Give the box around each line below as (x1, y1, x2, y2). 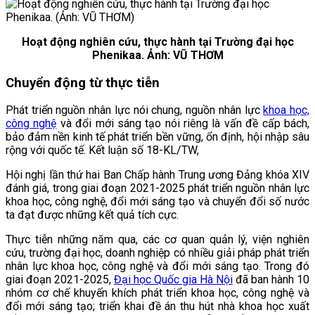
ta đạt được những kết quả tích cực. (6, 208, 179, 222)
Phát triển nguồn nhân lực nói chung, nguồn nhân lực (6, 103, 260, 117)
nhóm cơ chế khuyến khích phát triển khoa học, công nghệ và (6, 286, 309, 300)
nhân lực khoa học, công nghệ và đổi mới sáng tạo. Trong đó (6, 259, 309, 274)
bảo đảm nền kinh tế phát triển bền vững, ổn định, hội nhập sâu (6, 130, 309, 144)
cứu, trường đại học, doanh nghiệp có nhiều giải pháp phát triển (6, 246, 309, 260)
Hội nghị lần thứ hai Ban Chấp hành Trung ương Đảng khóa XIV (6, 168, 309, 182)
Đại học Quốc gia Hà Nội (114, 273, 233, 287)
